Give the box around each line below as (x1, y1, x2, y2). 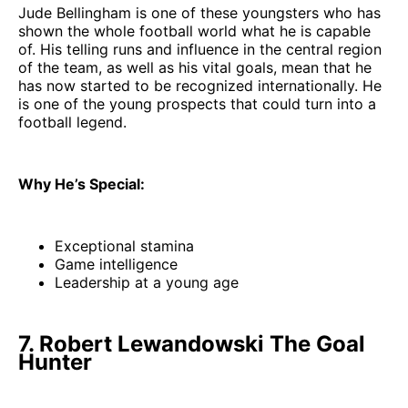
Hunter (18, 349, 92, 376)
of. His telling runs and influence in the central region (18, 40, 382, 59)
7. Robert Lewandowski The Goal (18, 331, 365, 358)
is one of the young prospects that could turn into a (18, 95, 376, 114)
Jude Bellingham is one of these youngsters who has (18, 4, 381, 23)
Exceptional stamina (55, 237, 194, 256)
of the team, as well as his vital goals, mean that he (18, 58, 372, 77)
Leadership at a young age (55, 273, 239, 292)
